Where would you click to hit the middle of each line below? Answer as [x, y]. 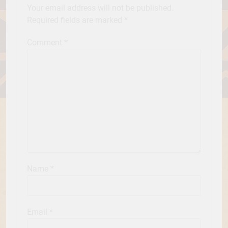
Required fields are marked [76, 20]
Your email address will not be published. [100, 8]
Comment [46, 43]
